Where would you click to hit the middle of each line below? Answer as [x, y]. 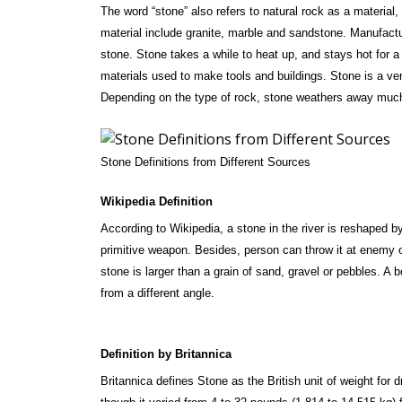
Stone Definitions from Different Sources [205, 162]
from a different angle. [157, 293]
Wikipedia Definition [157, 201]
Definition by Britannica [166, 354]
